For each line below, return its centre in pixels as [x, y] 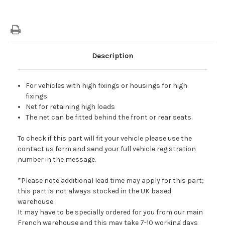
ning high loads [90, 107]
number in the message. [57, 160]
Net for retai [45, 107]
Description [113, 56]
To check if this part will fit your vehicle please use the [105, 139]
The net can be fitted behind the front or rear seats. [109, 118]
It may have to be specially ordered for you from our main [110, 212]
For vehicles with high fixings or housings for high [107, 86]
